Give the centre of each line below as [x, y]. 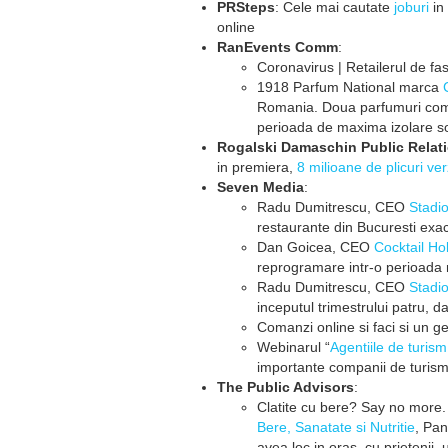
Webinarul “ [293, 347]
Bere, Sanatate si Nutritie [336, 427]
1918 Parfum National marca [350, 87]
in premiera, [255, 167]
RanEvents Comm [277, 47]
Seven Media [260, 187]
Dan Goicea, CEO [315, 247]
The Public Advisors [285, 387]
